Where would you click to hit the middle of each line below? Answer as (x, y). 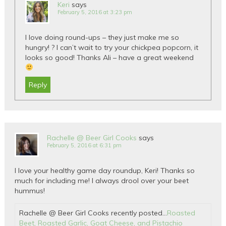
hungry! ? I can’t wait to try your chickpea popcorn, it (112, 47)
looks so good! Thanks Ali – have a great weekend (110, 57)
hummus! (30, 190)
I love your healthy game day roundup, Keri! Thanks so (105, 170)
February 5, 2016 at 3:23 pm (95, 12)
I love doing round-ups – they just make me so (102, 37)
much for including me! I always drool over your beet (102, 180)
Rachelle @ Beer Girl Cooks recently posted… (93, 213)
